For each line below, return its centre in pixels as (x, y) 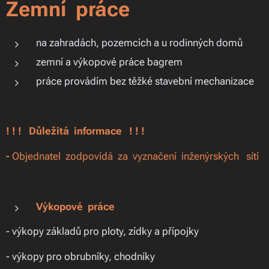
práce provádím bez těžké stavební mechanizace (145, 81)
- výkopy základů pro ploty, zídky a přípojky (102, 231)
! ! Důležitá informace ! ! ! (77, 131)
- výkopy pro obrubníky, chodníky (80, 256)
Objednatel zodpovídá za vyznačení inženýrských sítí (135, 156)
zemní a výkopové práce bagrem (109, 62)
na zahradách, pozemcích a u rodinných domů (139, 43)
